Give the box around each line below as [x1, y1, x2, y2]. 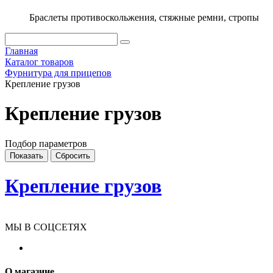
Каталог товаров [5, 57, 74, 67]
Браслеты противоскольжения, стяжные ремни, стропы [29, 12, 259, 23]
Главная [5, 46, 38, 56]
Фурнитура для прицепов [5, 68, 112, 78]
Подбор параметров [5, 138, 87, 149]
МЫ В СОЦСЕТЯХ [5, 221, 87, 232]
